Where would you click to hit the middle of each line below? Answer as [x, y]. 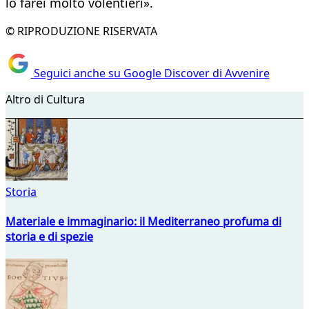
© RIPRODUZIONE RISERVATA [81, 31]
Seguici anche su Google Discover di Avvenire [150, 73]
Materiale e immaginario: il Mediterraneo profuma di [143, 221]
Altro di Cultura [45, 99]
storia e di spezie [49, 236]
